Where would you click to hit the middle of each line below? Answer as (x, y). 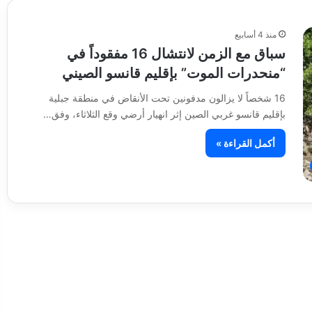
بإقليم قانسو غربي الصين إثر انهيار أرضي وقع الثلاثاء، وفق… (164, 114)
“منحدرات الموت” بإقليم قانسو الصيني (173, 73)
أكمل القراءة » (245, 143)
